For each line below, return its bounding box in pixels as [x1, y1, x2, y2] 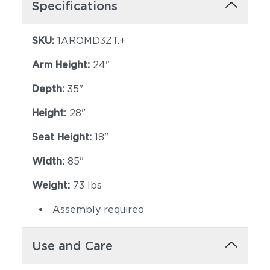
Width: [31, 155, 67, 167]
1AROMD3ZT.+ [57, 35, 125, 46]
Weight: [31, 180, 73, 191]
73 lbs [72, 180, 102, 191]
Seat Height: [31, 131, 95, 143]
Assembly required [52, 204, 144, 215]
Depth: [31, 83, 67, 95]
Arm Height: [31, 59, 93, 71]
